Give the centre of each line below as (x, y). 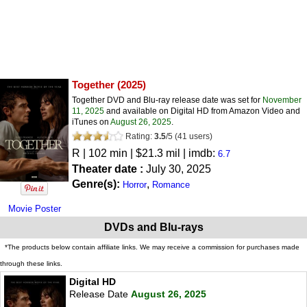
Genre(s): (97, 184)
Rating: (139, 136)
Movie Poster (34, 208)
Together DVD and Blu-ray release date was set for (167, 100)
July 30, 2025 (179, 169)
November (282, 100)
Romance (171, 184)
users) (201, 136)
